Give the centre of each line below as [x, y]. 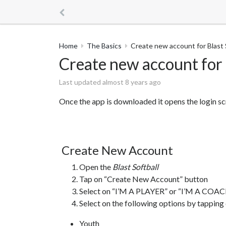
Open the [96, 167]
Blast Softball [135, 167]
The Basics [104, 46]
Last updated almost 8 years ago [110, 82]
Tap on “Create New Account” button [144, 179]
